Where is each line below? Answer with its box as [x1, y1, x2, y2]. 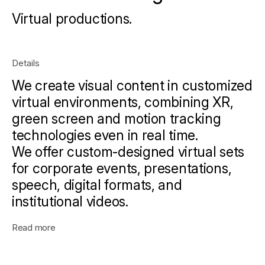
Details [12, 57, 40, 69]
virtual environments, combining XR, [12, 93, 234, 111]
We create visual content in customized [12, 77, 253, 94]
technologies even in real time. [12, 127, 198, 144]
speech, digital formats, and [12, 176, 182, 193]
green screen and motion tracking [12, 110, 221, 127]
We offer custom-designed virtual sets [12, 143, 244, 160]
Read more [12, 221, 56, 233]
